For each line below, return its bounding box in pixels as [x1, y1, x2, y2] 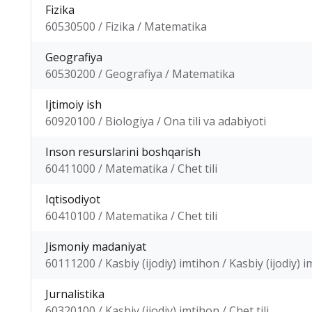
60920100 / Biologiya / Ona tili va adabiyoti [45, 113, 266, 129]
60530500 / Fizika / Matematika [45, 18, 207, 34]
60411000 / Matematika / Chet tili [45, 160, 217, 176]
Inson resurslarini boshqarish [45, 143, 201, 159]
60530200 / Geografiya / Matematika [45, 65, 235, 81]
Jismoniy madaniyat [45, 238, 146, 254]
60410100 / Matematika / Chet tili [45, 208, 217, 224]
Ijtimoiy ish [45, 96, 102, 112]
